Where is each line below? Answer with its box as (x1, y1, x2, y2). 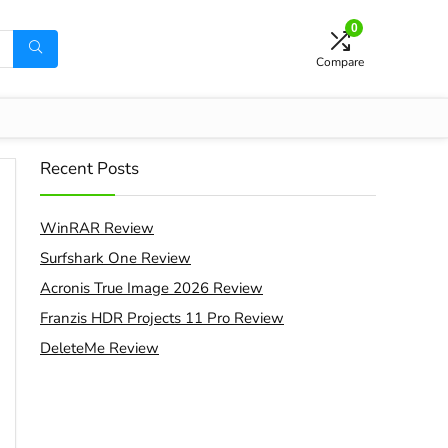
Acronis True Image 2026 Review (40, 278, 263, 298)
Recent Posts (40, 157, 139, 180)
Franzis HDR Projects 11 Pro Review (40, 308, 284, 328)
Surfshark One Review (40, 248, 191, 268)
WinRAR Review (40, 218, 154, 238)
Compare (316, 53, 364, 70)
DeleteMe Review (40, 338, 159, 358)
